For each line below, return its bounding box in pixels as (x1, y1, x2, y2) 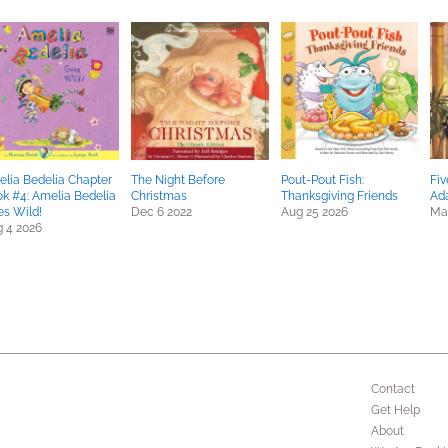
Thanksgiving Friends (281, 189, 398, 203)
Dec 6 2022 (131, 205, 192, 219)
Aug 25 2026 (281, 205, 348, 219)
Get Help (371, 403, 420, 417)
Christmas (131, 189, 187, 203)
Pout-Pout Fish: (281, 173, 364, 187)
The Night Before (131, 173, 225, 187)
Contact (371, 382, 415, 396)
